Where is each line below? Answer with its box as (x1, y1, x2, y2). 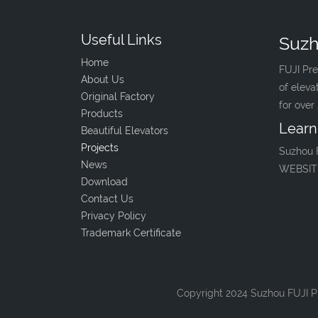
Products (81, 108, 123, 119)
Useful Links (81, 31, 162, 48)
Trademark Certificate (81, 227, 181, 238)
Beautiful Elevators (81, 125, 168, 136)
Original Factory (81, 91, 155, 102)
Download (81, 176, 128, 187)
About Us (81, 74, 124, 85)
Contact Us (81, 193, 133, 204)
